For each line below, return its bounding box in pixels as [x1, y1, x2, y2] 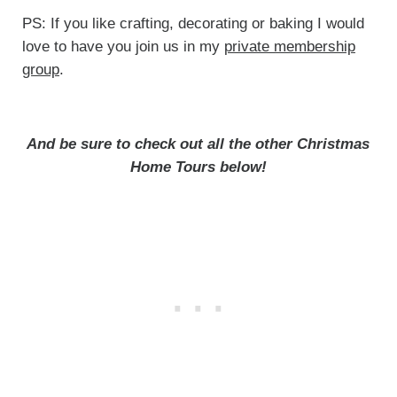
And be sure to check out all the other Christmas [27, 136, 370, 153]
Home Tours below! [129, 159, 267, 176]
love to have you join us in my [21, 38, 224, 56]
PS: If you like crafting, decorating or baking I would [21, 15, 364, 33]
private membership [223, 38, 355, 56]
